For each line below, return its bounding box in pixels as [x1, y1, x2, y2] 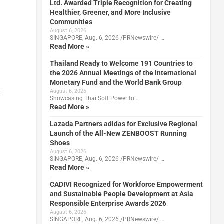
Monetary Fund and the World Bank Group [49, 78, 182, 86]
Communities [49, 17, 92, 26]
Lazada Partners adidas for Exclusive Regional [49, 119, 197, 128]
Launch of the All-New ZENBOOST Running [49, 129, 187, 137]
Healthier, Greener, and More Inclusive [49, 8, 171, 16]
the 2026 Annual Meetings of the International [49, 68, 196, 77]
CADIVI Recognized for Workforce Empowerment [49, 180, 203, 188]
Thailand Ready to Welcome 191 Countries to [49, 59, 193, 67]
